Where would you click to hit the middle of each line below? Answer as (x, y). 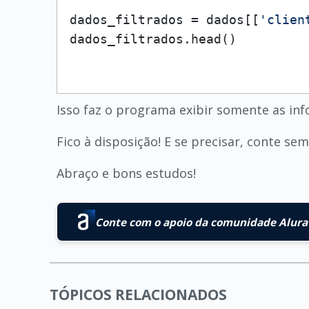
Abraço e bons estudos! (126, 173)
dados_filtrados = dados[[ (165, 20)
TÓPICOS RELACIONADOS (138, 295)
